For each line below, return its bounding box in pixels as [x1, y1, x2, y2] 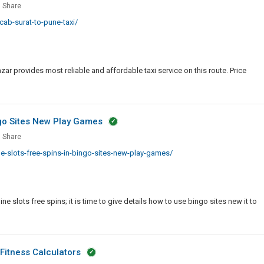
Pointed [2, 34, 30, 43]
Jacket [2, 5, 27, 15]
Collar [2, 48, 24, 57]
